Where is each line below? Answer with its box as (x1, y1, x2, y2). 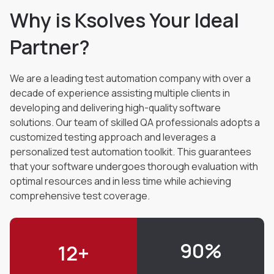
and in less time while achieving (94, 174, 231, 188)
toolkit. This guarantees (144, 144, 251, 158)
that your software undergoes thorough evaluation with (10, 159, 258, 173)
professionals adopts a (155, 115, 260, 129)
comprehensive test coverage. (10, 188, 150, 202)
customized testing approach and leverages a (10, 130, 216, 144)
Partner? (10, 33, 90, 61)
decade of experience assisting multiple (10, 86, 191, 100)
